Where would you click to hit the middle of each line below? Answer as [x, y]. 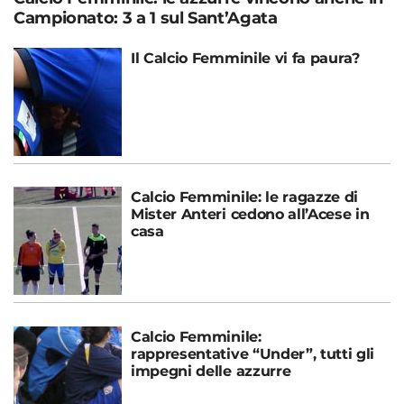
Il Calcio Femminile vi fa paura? [245, 59]
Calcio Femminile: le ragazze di [245, 197]
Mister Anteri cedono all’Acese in [250, 215]
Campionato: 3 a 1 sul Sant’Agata [146, 18]
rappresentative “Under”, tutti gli [253, 354]
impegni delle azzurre [211, 372]
